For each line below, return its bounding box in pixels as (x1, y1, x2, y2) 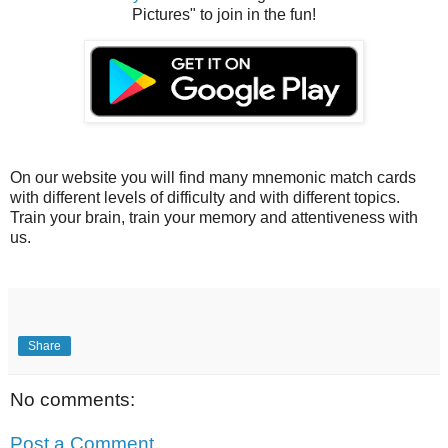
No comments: (10, 389, 135, 411)
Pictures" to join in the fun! (132, 5, 316, 23)
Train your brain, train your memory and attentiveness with (10, 209, 418, 227)
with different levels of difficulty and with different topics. (10, 189, 400, 207)
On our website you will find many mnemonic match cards (10, 169, 416, 187)
